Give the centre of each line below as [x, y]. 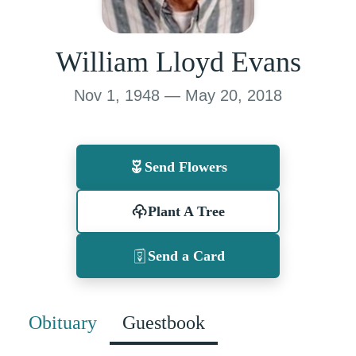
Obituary [63, 322]
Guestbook [164, 322]
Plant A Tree [186, 211]
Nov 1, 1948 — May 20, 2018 [178, 95]
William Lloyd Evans [178, 62]
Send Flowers [186, 166]
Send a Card [186, 255]
